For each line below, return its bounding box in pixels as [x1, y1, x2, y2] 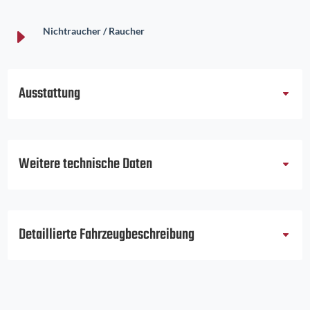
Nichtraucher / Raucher [42, 25, 145, 37]
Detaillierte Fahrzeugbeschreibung [19, 224, 195, 247]
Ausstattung [19, 82, 81, 106]
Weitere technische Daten [19, 153, 153, 176]
